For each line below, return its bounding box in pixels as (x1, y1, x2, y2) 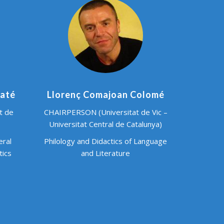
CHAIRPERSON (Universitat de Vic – (43, 106, 167, 117)
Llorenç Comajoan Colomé (46, 88, 164, 100)
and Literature (81, 147, 130, 158)
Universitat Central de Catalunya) (49, 118, 162, 129)
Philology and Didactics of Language (44, 135, 167, 146)
